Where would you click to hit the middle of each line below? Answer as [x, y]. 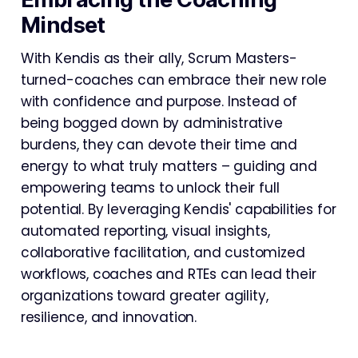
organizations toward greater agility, [144, 295]
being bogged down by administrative [151, 123]
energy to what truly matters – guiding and [169, 166]
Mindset [63, 25]
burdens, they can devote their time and [159, 144]
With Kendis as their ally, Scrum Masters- [159, 58]
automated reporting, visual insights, [145, 231]
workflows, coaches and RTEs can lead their [168, 274]
